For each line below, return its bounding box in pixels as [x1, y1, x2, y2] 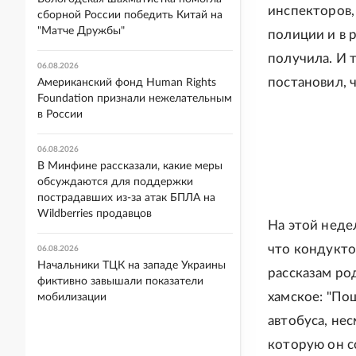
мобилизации [37, 292, 106, 303]
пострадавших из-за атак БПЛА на [37, 192, 215, 203]
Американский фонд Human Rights [37, 77, 216, 88]
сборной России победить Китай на [37, 10, 222, 21]
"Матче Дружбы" [37, 25, 125, 37]
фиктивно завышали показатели [37, 276, 203, 287]
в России [37, 109, 83, 120]
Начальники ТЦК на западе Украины [37, 260, 226, 271]
